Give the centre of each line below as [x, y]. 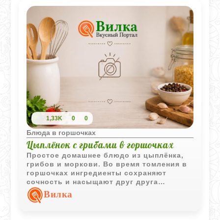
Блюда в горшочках [61, 132]
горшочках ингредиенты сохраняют [97, 173]
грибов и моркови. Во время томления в [107, 164]
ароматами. [49, 190]
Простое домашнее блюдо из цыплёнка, [105, 155]
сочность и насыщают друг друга [93, 181]
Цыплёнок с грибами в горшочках [100, 145]
